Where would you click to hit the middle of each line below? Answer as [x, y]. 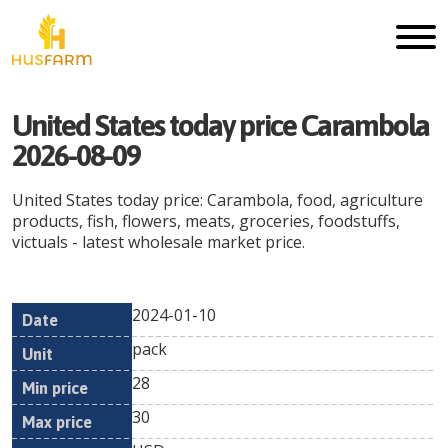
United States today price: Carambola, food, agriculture [217, 200]
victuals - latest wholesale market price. [158, 242]
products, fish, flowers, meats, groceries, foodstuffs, [206, 221]
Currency [407, 336]
